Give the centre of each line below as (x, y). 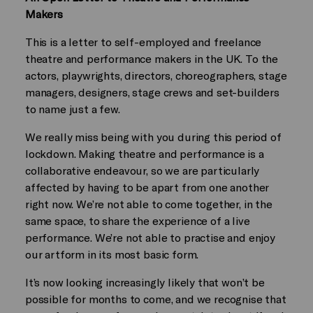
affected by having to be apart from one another (147, 187)
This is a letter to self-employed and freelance (143, 41)
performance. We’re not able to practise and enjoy (150, 237)
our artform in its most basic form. (112, 254)
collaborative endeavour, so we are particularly (142, 170)
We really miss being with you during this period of (153, 136)
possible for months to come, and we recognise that (155, 298)
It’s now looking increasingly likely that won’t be (145, 282)
